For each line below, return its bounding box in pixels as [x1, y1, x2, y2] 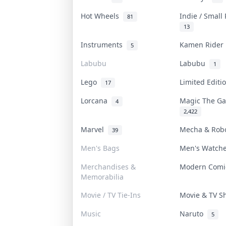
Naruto [179, 208, 207, 218]
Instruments [80, 39, 127, 49]
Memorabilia [80, 172, 124, 182]
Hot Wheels [80, 11, 123, 21]
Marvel [80, 124, 108, 134]
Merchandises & [80, 161, 136, 172]
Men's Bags [80, 143, 120, 153]
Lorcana [80, 95, 111, 105]
